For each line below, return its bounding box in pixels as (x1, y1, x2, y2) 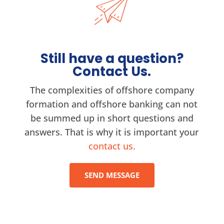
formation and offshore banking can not (26, 98, 198, 110)
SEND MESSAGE (84, 170, 139, 180)
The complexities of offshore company (29, 84, 194, 96)
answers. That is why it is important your (24, 126, 199, 138)
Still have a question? (40, 49, 183, 67)
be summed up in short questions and (30, 112, 193, 124)
